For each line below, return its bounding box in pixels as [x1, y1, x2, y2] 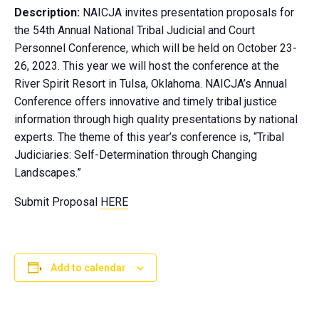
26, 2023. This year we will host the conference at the [14, 59, 279, 73]
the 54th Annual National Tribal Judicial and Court [14, 23, 255, 37]
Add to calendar [50, 262, 126, 273]
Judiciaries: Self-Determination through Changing [14, 148, 257, 162]
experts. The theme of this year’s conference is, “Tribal [14, 130, 284, 144]
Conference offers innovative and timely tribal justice [14, 95, 277, 108]
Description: [14, 6, 80, 19]
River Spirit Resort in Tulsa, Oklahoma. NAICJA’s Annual [14, 77, 287, 90]
